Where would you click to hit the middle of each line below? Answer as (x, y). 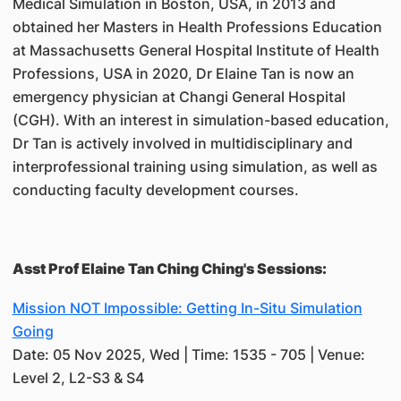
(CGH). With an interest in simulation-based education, (200, 120)
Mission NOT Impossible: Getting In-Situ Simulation (187, 308)
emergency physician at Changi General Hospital (179, 97)
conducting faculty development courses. (155, 190)
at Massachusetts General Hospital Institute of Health (196, 50)
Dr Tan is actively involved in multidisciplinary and (182, 143)
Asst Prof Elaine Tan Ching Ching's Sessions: (169, 269)
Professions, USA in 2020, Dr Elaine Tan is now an (183, 73)
